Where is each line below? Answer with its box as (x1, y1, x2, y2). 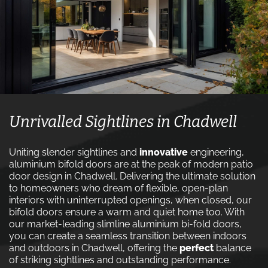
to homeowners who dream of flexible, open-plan (9, 182, 228, 194)
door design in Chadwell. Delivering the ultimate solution (9, 170, 255, 182)
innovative (139, 147, 188, 158)
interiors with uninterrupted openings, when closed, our (9, 194, 252, 206)
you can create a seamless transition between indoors (9, 230, 246, 242)
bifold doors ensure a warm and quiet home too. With (9, 206, 245, 218)
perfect (179, 242, 214, 254)
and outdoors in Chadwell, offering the (9, 242, 179, 254)
